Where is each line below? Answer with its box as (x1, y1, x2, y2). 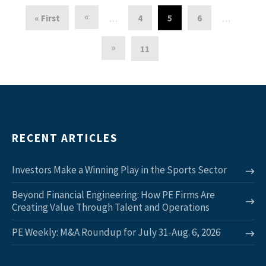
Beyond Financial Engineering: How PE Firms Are (12, 188, 215, 201)
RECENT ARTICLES (12, 130, 118, 145)
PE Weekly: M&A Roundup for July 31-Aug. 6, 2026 (12, 225, 220, 239)
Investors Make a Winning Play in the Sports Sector (12, 163, 227, 176)
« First (34, 12, 60, 24)
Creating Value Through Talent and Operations (12, 200, 210, 214)
